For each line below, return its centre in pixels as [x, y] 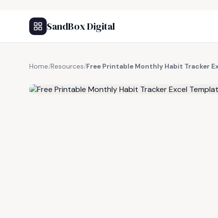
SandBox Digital [81, 26]
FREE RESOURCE [77, 77]
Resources [67, 66]
